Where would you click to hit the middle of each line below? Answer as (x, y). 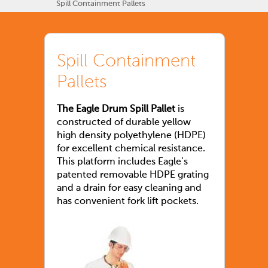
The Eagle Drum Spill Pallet (116, 110)
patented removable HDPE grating (133, 176)
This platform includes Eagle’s (122, 162)
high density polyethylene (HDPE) (131, 136)
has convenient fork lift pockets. (128, 202)
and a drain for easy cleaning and (129, 189)
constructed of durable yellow (124, 123)
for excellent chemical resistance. (131, 149)
